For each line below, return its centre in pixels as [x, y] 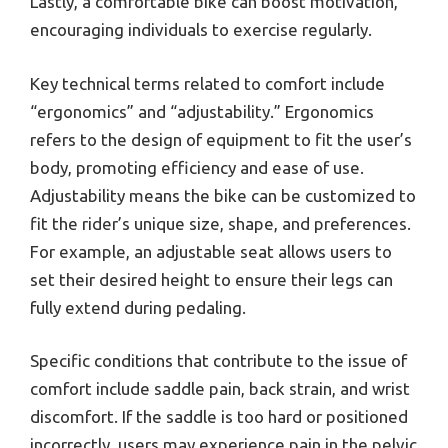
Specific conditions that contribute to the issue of [218, 361]
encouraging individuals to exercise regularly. [201, 30]
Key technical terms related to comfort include [207, 83]
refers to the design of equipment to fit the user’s [221, 139]
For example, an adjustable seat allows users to [211, 251]
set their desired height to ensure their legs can [211, 279]
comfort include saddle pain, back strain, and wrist [220, 389]
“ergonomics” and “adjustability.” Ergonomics [202, 111]
